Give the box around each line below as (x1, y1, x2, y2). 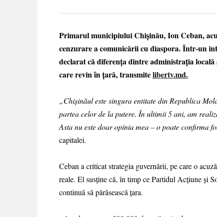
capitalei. (59, 134, 86, 145)
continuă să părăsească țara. (59, 186, 143, 197)
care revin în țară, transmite (59, 68, 153, 80)
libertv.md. (153, 68, 188, 80)
